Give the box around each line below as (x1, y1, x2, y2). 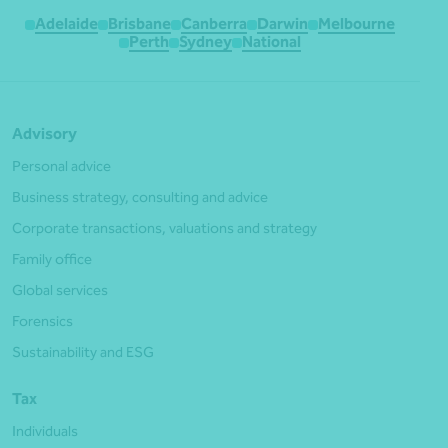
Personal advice (12, 157, 111, 176)
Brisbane (108, 14, 171, 34)
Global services (12, 281, 108, 300)
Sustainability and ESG (12, 343, 154, 362)
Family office (12, 250, 92, 269)
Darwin (257, 14, 308, 34)
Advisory (12, 124, 77, 144)
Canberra (181, 14, 247, 34)
